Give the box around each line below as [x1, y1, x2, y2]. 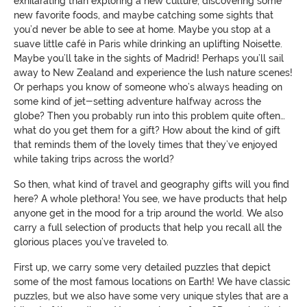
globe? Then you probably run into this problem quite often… [14, 110, 285, 122]
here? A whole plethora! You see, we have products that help [14, 193, 287, 205]
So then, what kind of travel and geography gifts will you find [14, 179, 289, 191]
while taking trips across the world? [14, 153, 174, 165]
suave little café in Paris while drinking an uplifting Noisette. [14, 38, 282, 50]
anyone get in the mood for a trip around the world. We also [14, 208, 283, 219]
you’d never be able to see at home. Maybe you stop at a [14, 24, 271, 36]
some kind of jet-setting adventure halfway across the [14, 96, 261, 108]
